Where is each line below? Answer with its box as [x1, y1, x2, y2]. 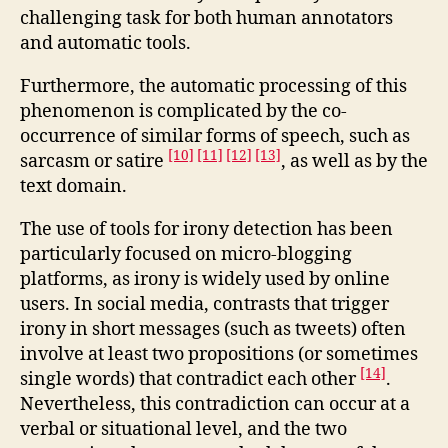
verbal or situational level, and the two [20, 418, 347, 441]
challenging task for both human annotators [20, 7, 393, 30]
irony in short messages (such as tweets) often [20, 318, 406, 341]
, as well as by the [281, 150, 428, 173]
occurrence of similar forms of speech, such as [20, 125, 410, 148]
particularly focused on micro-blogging [20, 243, 352, 266]
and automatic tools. [20, 32, 191, 55]
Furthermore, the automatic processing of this [20, 75, 407, 98]
